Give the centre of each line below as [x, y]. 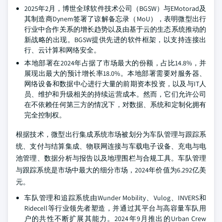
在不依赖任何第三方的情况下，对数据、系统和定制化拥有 [115, 105]
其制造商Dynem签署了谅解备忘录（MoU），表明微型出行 [115, 19]
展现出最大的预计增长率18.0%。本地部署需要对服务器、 [115, 73]
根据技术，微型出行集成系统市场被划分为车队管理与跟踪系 [111, 134]
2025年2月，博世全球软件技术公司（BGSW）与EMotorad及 [115, 8]
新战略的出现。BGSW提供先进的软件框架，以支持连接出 [115, 40]
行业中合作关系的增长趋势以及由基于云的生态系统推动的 [115, 29]
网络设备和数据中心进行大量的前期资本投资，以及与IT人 [115, 84]
